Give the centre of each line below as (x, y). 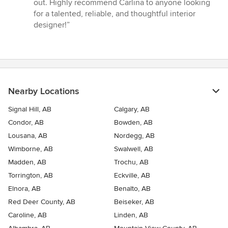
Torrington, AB (31, 176)
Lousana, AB (28, 136)
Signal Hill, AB (30, 109)
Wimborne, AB (31, 149)
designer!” (52, 25)
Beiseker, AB (134, 202)
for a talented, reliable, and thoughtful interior (115, 14)
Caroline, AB (27, 215)
